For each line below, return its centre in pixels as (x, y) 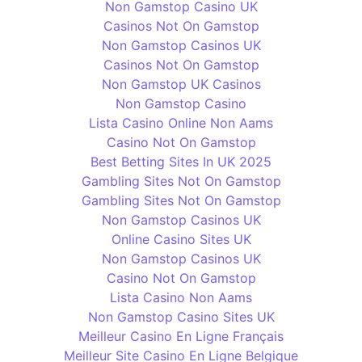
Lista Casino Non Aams (181, 297)
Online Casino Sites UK (181, 239)
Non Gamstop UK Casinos (181, 84)
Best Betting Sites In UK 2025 (181, 162)
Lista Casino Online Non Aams (181, 123)
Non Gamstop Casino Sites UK (181, 317)
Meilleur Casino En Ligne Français (181, 336)
